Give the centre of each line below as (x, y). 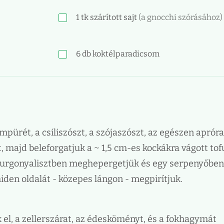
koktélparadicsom (125, 54)
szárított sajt (113, 17)
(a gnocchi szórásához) (180, 17)
